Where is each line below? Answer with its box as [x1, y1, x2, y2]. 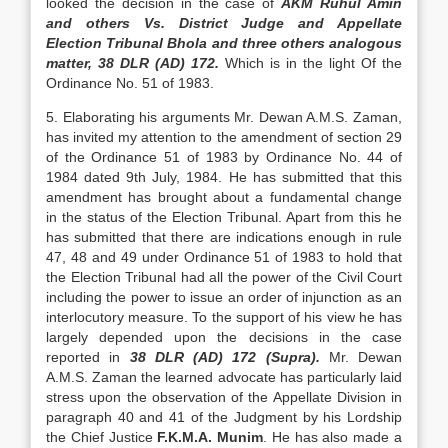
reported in [46, 349, 121, 365]
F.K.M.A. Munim [157, 429, 264, 445]
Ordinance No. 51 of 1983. [46, 75, 214, 91]
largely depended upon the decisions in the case [46, 329, 402, 345]
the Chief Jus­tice [46, 429, 158, 445]
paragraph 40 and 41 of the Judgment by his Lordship [46, 409, 402, 425]
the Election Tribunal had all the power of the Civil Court [46, 269, 402, 285]
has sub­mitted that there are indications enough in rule [46, 229, 402, 245]
